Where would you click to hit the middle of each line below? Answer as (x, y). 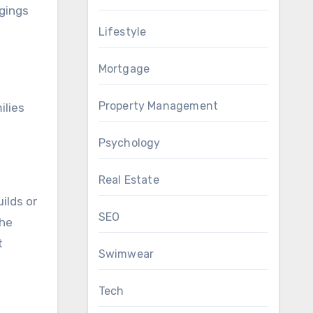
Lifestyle (122, 32)
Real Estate (129, 180)
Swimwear (126, 254)
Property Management (158, 106)
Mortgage (124, 69)
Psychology (129, 143)
